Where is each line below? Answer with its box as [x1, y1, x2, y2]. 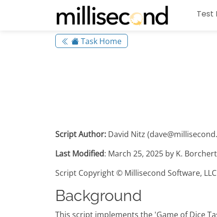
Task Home [79, 35, 122, 46]
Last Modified [55, 148, 104, 159]
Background [55, 186, 142, 205]
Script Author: [55, 129, 106, 140]
